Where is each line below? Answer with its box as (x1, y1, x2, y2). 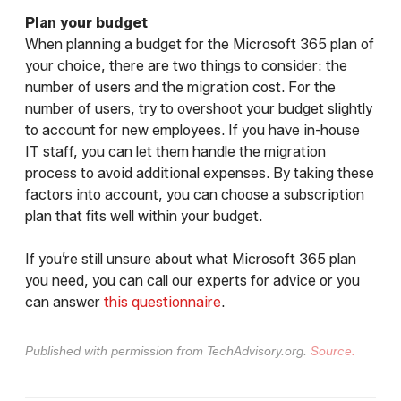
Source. (311, 344, 355, 359)
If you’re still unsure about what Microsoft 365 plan (25, 251, 356, 269)
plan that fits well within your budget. (25, 208, 262, 226)
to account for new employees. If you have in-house (25, 122, 360, 140)
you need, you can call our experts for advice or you (25, 272, 360, 290)
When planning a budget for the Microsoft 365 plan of (25, 36, 374, 54)
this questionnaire (104, 294, 221, 311)
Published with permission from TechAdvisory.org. (25, 344, 311, 359)
